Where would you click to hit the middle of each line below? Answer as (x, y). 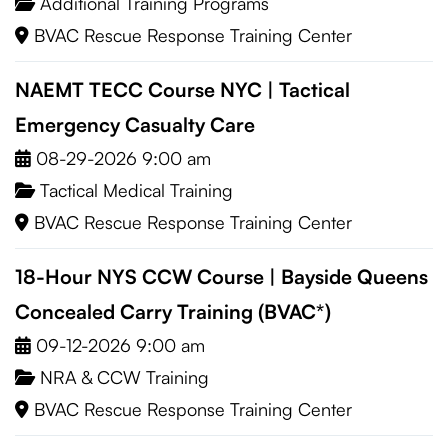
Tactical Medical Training (136, 190)
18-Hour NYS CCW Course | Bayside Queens (221, 276)
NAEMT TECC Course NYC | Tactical (182, 89)
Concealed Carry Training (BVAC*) (173, 311)
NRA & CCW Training (124, 377)
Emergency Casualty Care (135, 124)
